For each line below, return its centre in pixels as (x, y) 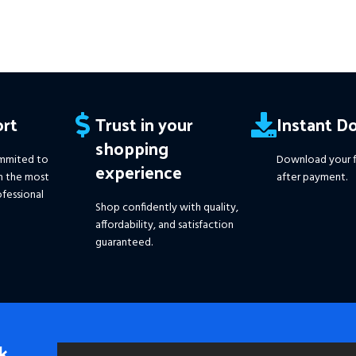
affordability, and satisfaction (164, 225)
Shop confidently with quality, (166, 207)
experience (138, 171)
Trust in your (144, 124)
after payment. (312, 177)
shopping (132, 147)
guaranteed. (124, 242)
